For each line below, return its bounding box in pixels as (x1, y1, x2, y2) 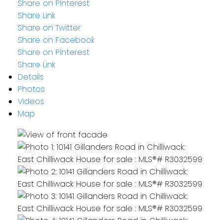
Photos (17, 83, 45, 95)
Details (17, 71, 44, 83)
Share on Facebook (17, 34, 95, 46)
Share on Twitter (17, 22, 81, 34)
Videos (17, 96, 44, 108)
